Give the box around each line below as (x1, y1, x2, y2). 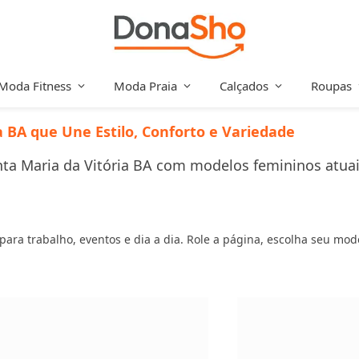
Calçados (220, 78, 268, 94)
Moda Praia (114, 78, 177, 94)
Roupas (311, 78, 352, 94)
